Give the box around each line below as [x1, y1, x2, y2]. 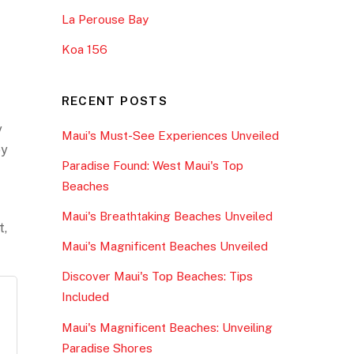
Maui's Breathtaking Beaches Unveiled [61, 209, 273, 224]
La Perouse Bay [61, 12, 149, 26]
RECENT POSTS [61, 94, 168, 108]
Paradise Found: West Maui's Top [61, 158, 243, 172]
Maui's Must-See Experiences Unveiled [61, 128, 279, 142]
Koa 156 [61, 42, 107, 56]
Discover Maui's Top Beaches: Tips [61, 269, 253, 284]
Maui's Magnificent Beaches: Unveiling [61, 320, 273, 334]
